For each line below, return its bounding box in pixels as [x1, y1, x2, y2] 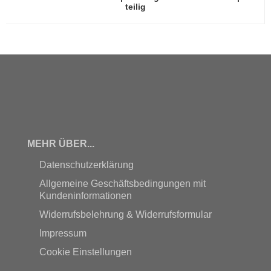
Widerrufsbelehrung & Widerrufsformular [39, 209, 212, 220]
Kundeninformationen [39, 191, 132, 201]
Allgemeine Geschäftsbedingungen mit [39, 178, 206, 189]
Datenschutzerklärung [39, 160, 134, 171]
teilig [125, 2, 146, 12]
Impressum [39, 228, 87, 239]
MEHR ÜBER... [27, 139, 94, 149]
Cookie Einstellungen [39, 247, 132, 258]
